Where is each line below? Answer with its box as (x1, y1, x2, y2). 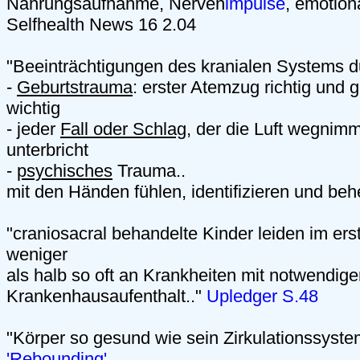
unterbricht (6, 140, 88, 161)
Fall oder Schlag (60, 119, 186, 140)
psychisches (17, 161, 112, 182)
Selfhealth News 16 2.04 (6, 14, 196, 35)
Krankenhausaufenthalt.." (6, 286, 207, 307)
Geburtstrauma (17, 77, 133, 98)
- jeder (6, 119, 60, 140)
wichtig (6, 98, 60, 119)
